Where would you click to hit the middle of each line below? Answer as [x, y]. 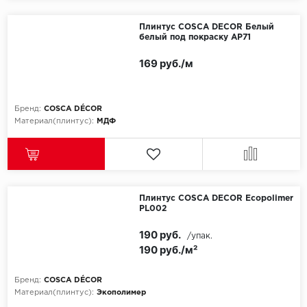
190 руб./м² [168, 250]
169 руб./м [166, 64]
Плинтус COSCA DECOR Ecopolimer [216, 199]
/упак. [199, 236]
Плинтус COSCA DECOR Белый [206, 27]
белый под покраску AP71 [195, 38]
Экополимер [121, 293]
